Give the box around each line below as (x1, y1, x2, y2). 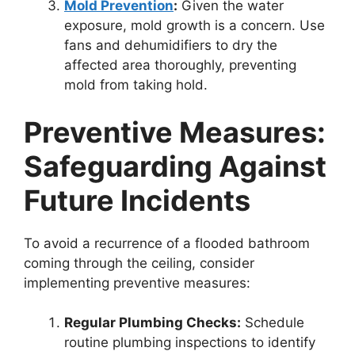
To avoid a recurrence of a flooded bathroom (24, 235, 310, 251)
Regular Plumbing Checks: (64, 315, 241, 330)
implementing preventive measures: (24, 274, 250, 291)
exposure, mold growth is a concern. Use (64, 17, 325, 33)
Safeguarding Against (24, 148, 326, 184)
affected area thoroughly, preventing (64, 57, 296, 73)
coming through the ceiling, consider (24, 254, 254, 271)
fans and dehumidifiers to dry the (64, 37, 277, 53)
